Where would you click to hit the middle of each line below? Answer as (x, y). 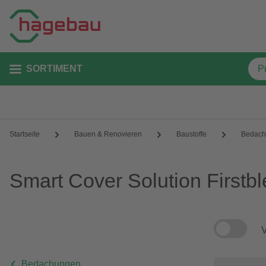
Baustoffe (191, 134)
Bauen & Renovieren (108, 134)
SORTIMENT (54, 69)
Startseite (25, 134)
